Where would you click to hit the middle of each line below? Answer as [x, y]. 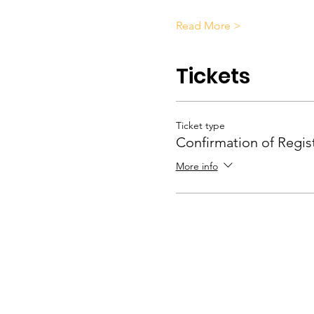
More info [197, 166]
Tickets [213, 77]
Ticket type [200, 126]
